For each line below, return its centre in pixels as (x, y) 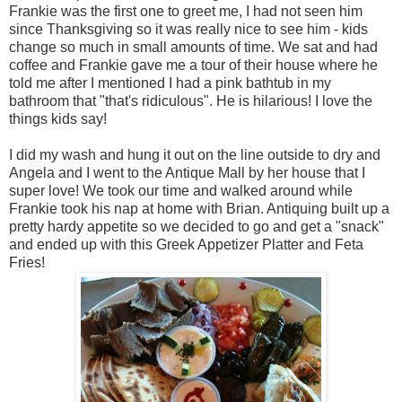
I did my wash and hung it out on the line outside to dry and (195, 154)
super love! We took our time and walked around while (181, 190)
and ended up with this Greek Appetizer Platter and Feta (186, 244)
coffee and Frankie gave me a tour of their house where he (193, 65)
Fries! (27, 262)
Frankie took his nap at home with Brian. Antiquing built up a (199, 208)
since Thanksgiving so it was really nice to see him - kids (188, 29)
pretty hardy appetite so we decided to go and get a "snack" (197, 226)
